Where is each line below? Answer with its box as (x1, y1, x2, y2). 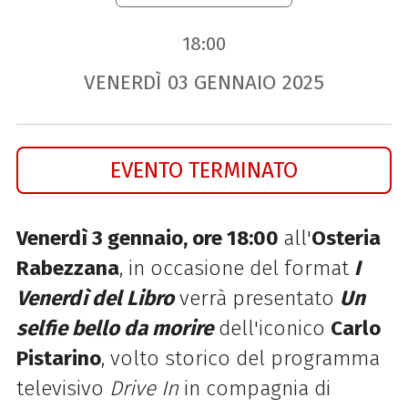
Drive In (108, 376, 184, 402)
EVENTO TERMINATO (110, 157, 298, 184)
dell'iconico (212, 316, 331, 342)
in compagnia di (183, 376, 331, 402)
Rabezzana (15, 256, 119, 281)
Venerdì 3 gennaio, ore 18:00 (15, 226, 283, 251)
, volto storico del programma (100, 346, 380, 372)
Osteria (311, 226, 381, 251)
